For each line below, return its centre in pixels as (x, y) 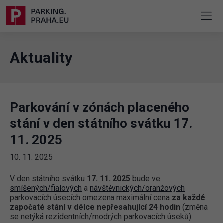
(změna (194, 207)
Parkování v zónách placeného (100, 107)
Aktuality (41, 58)
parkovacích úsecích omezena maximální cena (91, 198)
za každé (188, 198)
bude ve (146, 179)
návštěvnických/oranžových (137, 188)
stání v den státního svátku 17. (101, 124)
